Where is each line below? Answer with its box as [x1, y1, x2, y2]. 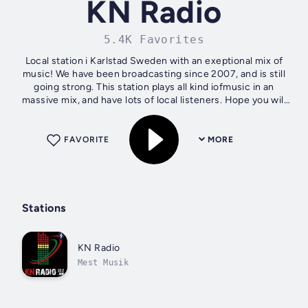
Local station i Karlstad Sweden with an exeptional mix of [25, 54, 283, 67]
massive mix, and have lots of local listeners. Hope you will [21, 93, 287, 106]
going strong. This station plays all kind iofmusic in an [34, 80, 274, 93]
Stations [22, 201, 66, 214]
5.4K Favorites [104, 32, 204, 46]
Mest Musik [78, 257, 129, 267]
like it [142, 107, 166, 119]
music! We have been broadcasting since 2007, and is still [23, 67, 285, 80]
